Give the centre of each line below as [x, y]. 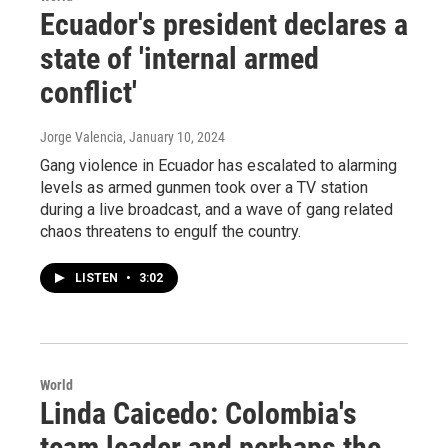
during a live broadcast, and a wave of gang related [216, 209]
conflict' [88, 92]
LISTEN [98, 278]
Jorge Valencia [81, 137]
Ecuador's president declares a [224, 24]
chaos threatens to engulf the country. [170, 231]
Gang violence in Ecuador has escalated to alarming [218, 165]
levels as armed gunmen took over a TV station [204, 187]
